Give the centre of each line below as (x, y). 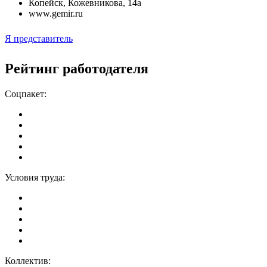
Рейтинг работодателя (77, 68)
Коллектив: (28, 260)
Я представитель (39, 38)
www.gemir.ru (56, 13)
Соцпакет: (26, 94)
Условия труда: (35, 177)
